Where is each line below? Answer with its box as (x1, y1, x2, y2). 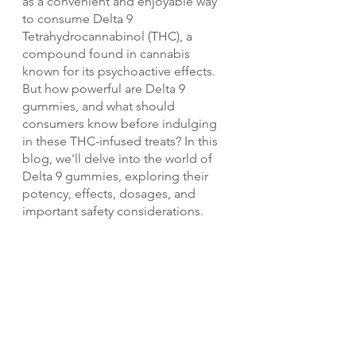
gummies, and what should (22, 99, 178, 114)
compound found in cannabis (22, 46, 193, 62)
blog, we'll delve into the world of (22, 151, 215, 167)
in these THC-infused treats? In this (22, 133, 221, 149)
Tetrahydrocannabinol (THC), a (22, 29, 195, 44)
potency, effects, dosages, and (22, 186, 199, 202)
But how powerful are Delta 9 (22, 81, 188, 97)
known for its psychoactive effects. (22, 64, 219, 79)
